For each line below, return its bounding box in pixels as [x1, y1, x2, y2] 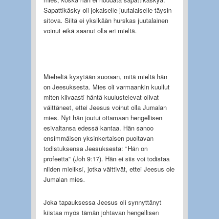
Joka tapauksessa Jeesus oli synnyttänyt [43, 197, 161, 207]
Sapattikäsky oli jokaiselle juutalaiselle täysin [43, 5, 172, 15]
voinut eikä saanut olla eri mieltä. [43, 25, 137, 35]
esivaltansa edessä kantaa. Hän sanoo [43, 123, 153, 132]
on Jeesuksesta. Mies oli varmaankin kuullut [43, 82, 170, 91]
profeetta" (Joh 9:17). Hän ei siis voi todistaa [43, 153, 170, 163]
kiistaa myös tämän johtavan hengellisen [43, 207, 159, 217]
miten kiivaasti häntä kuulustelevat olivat [43, 92, 159, 102]
